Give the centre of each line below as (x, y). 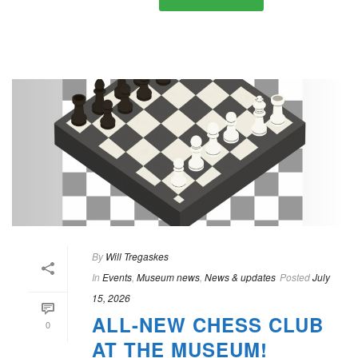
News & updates (240, 277)
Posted (295, 277)
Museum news (168, 277)
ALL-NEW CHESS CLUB (208, 325)
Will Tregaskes (137, 257)
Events (117, 277)
